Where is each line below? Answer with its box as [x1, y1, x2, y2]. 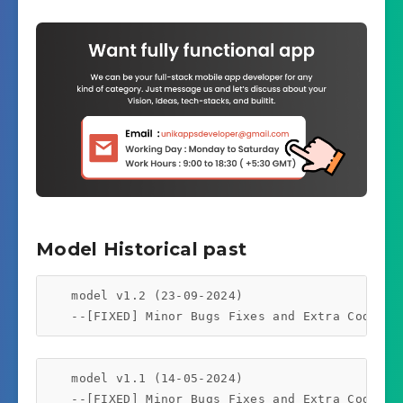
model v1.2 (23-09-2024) [41, 289, 244, 303]
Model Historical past [36, 237, 247, 260]
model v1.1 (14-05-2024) [41, 372, 244, 386]
